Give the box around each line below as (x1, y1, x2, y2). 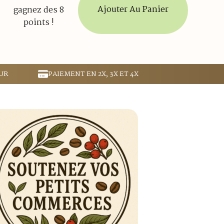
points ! (23, 15, 54, 29)
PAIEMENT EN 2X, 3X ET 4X (48, 68, 138, 79)
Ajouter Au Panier (97, 3, 168, 17)
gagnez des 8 (13, 3, 64, 17)
